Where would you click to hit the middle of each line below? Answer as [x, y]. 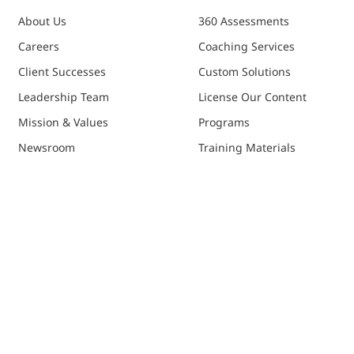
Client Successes [62, 71]
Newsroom [47, 147]
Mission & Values [63, 122]
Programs [224, 122]
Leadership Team [64, 96]
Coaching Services [247, 46]
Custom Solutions [245, 71]
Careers [39, 46]
